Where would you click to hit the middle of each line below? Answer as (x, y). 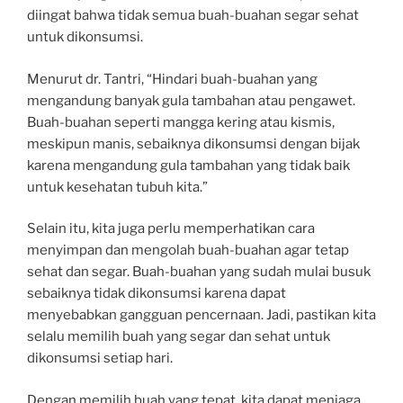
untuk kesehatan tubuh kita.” (117, 187)
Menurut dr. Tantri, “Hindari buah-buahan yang (172, 79)
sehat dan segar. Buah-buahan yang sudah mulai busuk (199, 272)
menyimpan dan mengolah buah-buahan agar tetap (188, 250)
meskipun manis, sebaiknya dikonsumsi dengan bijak (193, 143)
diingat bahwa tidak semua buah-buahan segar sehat (193, 15)
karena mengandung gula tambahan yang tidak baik (188, 165)
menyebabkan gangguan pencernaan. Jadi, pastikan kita (201, 315)
